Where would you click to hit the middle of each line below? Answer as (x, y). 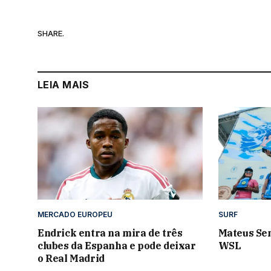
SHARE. (51, 34)
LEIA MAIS (64, 84)
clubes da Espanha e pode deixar (117, 245)
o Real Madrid (71, 258)
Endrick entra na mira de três (110, 233)
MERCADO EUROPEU (75, 214)
